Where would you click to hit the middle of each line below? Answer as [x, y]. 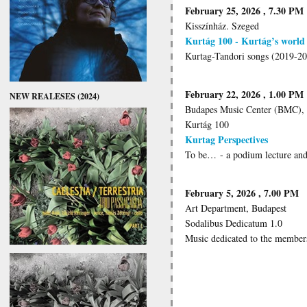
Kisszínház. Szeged [222, 25]
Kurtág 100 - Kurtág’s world [245, 40]
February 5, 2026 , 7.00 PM [242, 193]
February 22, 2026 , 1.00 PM [244, 94]
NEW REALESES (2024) [54, 96]
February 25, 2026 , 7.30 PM [244, 10]
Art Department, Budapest [236, 208]
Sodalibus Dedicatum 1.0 [235, 223]
